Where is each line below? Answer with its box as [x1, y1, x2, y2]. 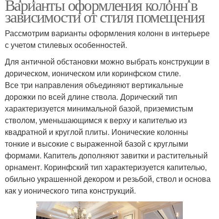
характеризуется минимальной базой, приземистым [5, 103, 193, 114]
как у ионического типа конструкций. [5, 185, 136, 197]
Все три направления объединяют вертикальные [5, 79, 183, 91]
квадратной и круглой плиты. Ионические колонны [5, 126, 188, 138]
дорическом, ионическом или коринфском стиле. [5, 67, 181, 79]
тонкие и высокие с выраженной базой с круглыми [5, 138, 188, 150]
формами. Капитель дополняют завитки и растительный [5, 150, 208, 161]
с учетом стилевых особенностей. [5, 39, 127, 51]
